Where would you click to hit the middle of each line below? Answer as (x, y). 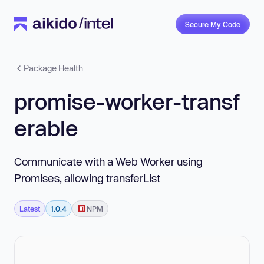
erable (46, 128)
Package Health (53, 68)
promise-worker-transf (127, 101)
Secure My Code (213, 24)
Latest (30, 208)
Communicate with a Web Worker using (108, 161)
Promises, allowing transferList (87, 178)
